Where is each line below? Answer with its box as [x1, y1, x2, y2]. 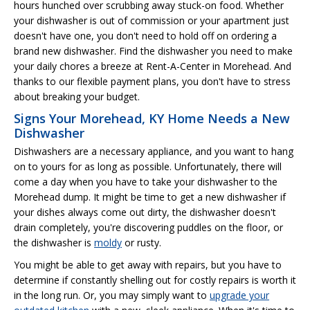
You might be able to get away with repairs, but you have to [14, 257, 282, 271]
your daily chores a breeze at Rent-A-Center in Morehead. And [14, 59, 291, 73]
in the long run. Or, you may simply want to [14, 288, 210, 302]
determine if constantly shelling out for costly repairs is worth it [14, 273, 296, 286]
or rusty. [122, 235, 161, 249]
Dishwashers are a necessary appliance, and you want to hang [14, 144, 293, 158]
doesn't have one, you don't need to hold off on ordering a [14, 28, 277, 42]
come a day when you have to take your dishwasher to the [14, 174, 277, 188]
